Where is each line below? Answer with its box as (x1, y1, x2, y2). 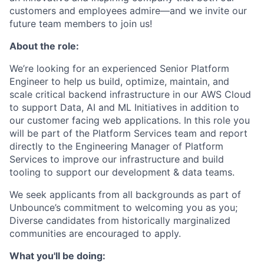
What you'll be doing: (9, 250, 105, 262)
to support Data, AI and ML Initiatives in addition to (9, 101, 239, 114)
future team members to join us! (9, 18, 152, 30)
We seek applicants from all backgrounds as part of (9, 189, 241, 201)
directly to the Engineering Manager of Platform (9, 140, 223, 153)
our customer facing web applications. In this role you (9, 114, 250, 127)
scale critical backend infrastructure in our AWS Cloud (9, 88, 251, 101)
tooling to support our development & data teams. (9, 166, 235, 179)
